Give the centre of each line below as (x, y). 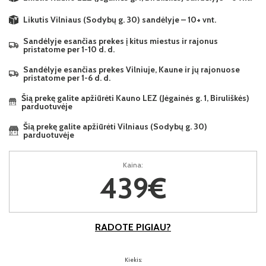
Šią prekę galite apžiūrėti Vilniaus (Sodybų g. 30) (115, 126)
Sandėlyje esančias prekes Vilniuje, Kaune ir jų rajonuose (132, 69)
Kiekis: (133, 259)
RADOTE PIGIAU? (133, 227)
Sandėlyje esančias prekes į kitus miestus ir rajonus (121, 41)
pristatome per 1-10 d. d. (69, 49)
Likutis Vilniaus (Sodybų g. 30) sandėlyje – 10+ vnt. (120, 19)
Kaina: (133, 164)
